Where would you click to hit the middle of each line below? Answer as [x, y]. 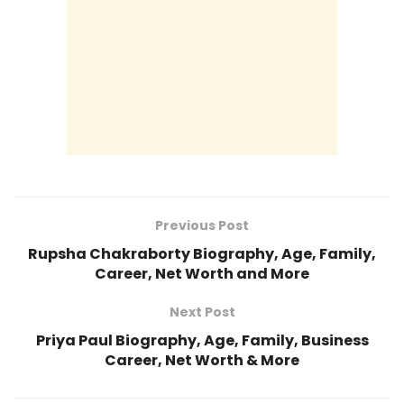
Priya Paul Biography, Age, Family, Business [202, 341]
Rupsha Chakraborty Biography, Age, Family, [202, 254]
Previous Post [202, 226]
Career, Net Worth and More [202, 274]
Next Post [202, 312]
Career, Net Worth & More [202, 361]
